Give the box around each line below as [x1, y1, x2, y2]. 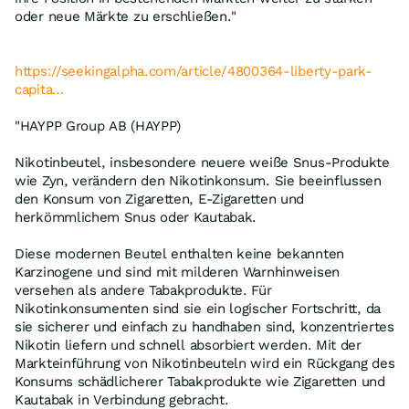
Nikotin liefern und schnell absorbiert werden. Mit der [15, 337, 362, 353]
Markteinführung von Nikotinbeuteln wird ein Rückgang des [15, 355, 395, 372]
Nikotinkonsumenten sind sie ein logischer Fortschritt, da [15, 300, 381, 317]
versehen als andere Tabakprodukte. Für [15, 282, 272, 299]
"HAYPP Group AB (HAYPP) [15, 118, 182, 134]
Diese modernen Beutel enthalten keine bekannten [15, 246, 344, 262]
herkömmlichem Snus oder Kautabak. [15, 209, 257, 225]
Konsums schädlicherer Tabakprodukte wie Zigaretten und [15, 373, 385, 390]
